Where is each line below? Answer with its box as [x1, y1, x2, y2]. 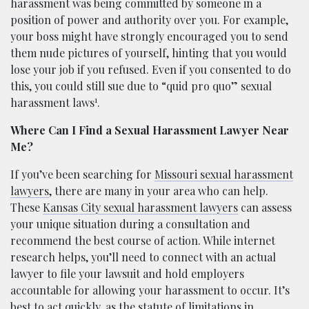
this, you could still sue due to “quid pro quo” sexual [10, 78, 272, 93]
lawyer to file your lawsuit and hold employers [10, 266, 244, 281]
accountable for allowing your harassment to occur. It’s [10, 282, 290, 297]
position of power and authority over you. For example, [10, 12, 288, 27]
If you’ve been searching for [10, 166, 154, 181]
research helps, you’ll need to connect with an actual [10, 249, 276, 264]
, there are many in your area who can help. [49, 183, 268, 198]
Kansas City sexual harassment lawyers [43, 199, 238, 215]
